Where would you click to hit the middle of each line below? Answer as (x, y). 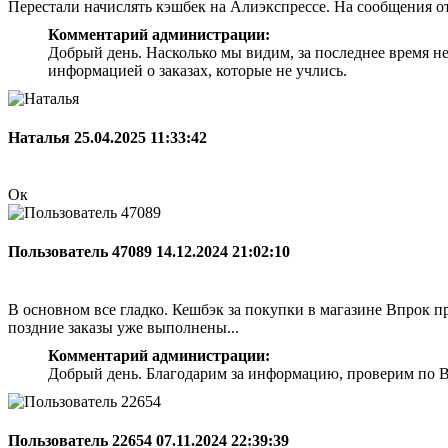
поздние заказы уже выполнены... (123, 327)
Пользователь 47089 (82, 252)
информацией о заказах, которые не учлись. (197, 70)
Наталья (41, 137)
